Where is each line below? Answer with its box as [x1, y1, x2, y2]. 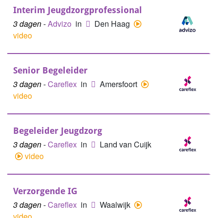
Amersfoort [100, 78, 139, 90]
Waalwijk [100, 199, 132, 210]
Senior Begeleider [13, 65, 88, 75]
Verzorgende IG [13, 186, 77, 196]
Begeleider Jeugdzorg [13, 126, 102, 136]
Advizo [48, 18, 73, 29]
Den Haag [94, 18, 132, 29]
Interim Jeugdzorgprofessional [13, 5, 142, 15]
